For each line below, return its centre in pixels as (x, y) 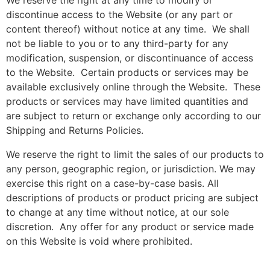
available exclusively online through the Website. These (133, 87)
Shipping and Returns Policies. (75, 130)
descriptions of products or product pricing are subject (132, 198)
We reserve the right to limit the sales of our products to (135, 154)
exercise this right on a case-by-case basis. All (112, 183)
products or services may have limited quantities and (127, 101)
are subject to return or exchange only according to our (133, 116)
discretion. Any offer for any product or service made (130, 227)
